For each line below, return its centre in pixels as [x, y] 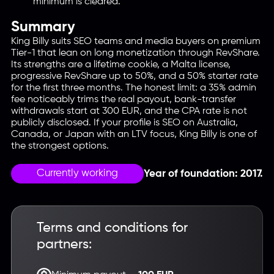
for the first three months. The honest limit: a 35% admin [133, 87]
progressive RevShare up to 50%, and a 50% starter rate [134, 76]
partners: [64, 244]
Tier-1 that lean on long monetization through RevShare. [135, 53]
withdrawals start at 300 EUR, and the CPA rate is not [129, 111]
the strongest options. [60, 146]
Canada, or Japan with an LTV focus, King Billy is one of [134, 134]
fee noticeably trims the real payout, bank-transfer [123, 99]
